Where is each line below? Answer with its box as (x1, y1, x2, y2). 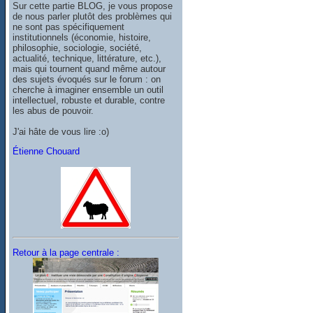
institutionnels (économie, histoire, (13, 31, 152, 43)
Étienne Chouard (13, 145, 80, 156)
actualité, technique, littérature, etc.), (13, 52, 162, 64)
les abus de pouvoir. (13, 105, 94, 116)
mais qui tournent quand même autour (13, 63, 166, 74)
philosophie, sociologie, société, (13, 42, 143, 53)
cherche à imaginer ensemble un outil (13, 84, 164, 95)
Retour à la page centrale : (13, 247, 120, 259)
